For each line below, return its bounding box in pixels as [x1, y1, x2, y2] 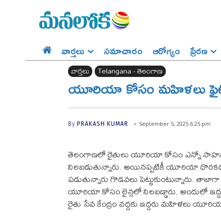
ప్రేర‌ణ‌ [190, 41, 207, 60]
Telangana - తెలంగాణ [98, 64, 163, 78]
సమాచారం [104, 41, 143, 60]
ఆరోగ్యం [152, 41, 180, 60]
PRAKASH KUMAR [77, 120, 128, 127]
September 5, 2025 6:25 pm [139, 120, 211, 128]
